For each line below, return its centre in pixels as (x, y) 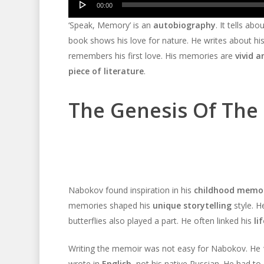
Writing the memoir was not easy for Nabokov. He (165, 249)
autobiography (184, 25)
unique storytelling (192, 206)
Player (79, 14)
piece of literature (106, 71)
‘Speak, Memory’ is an (110, 25)
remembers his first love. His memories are (151, 56)
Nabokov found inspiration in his (131, 190)
